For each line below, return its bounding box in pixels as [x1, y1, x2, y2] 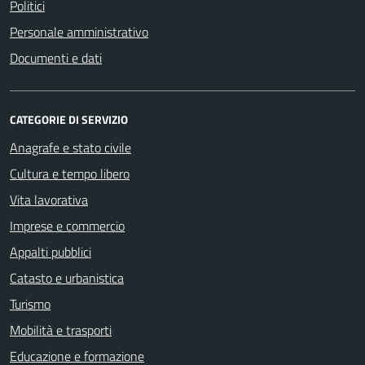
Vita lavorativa [10, 189, 88, 209]
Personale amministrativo [10, 21, 148, 42]
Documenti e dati [10, 47, 102, 68]
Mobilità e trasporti [10, 319, 112, 340]
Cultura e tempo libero [10, 163, 130, 183]
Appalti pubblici [10, 241, 91, 262]
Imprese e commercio [10, 215, 125, 235]
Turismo [10, 293, 51, 314]
